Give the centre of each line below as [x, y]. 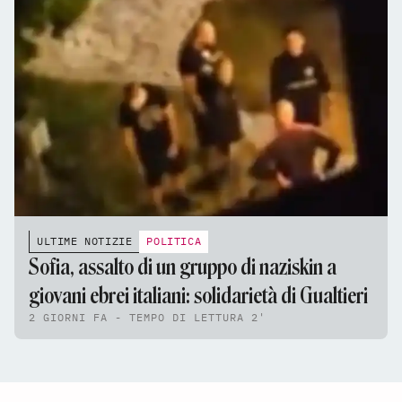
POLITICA [174, 241]
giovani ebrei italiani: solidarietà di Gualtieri [198, 296]
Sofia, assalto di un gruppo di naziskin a [183, 267]
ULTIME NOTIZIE [85, 241]
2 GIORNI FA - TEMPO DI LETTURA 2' [147, 317]
